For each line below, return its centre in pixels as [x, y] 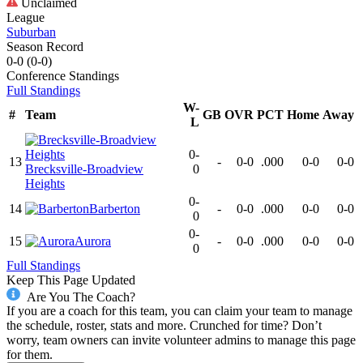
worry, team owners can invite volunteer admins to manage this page [181, 340]
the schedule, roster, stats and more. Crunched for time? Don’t [164, 326]
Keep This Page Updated [71, 280]
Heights [45, 183]
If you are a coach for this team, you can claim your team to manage [179, 311]
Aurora [93, 241]
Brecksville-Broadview [84, 169]
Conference [36, 75]
